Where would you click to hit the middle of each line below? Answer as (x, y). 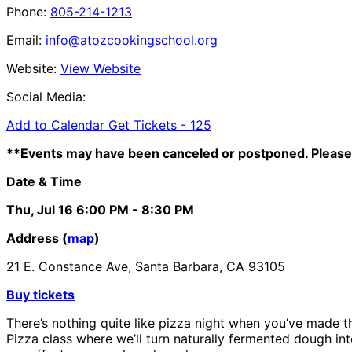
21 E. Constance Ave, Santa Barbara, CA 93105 (146, 266)
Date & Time (44, 181)
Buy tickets (40, 294)
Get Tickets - (149, 125)
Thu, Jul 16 (40, 209)
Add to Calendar (57, 125)
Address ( (37, 238)
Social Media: (46, 96)
